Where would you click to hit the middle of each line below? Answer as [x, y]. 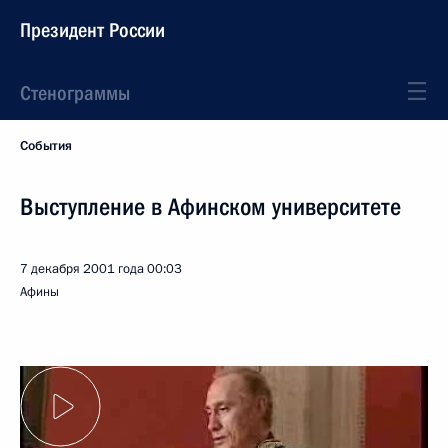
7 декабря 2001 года [82, 269]
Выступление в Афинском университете [210, 207]
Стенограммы [75, 93]
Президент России [92, 30]
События [46, 146]
